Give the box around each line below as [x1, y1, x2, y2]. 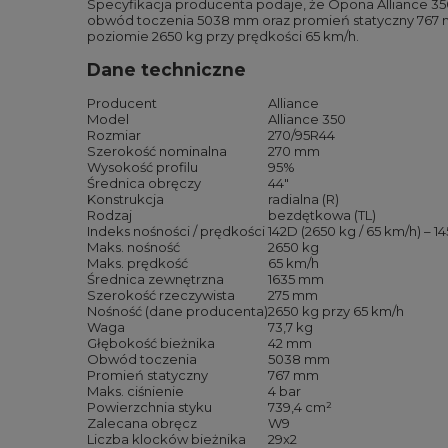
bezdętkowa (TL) [268, 207, 376, 223]
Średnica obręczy [87, 175, 201, 191]
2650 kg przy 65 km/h [268, 303, 404, 319]
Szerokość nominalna [87, 143, 227, 159]
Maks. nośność [87, 239, 180, 255]
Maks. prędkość [87, 255, 188, 271]
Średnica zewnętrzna [87, 271, 224, 287]
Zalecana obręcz [87, 415, 197, 431]
